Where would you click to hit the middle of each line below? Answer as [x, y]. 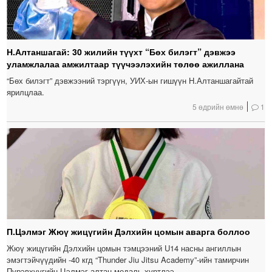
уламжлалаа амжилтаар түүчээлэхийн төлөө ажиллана [126, 63]
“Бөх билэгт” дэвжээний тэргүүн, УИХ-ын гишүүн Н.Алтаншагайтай [130, 80]
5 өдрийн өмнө [218, 106]
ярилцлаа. [26, 92]
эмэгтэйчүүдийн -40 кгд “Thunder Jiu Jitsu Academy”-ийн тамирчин [128, 259]
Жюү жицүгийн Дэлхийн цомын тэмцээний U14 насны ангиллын [124, 248]
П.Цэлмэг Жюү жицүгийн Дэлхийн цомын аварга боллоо [129, 231]
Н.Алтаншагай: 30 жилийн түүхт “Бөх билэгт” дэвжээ [121, 51]
